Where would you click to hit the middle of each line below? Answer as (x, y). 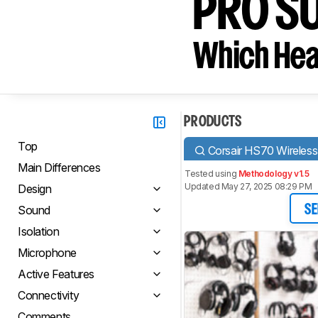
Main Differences (59, 168)
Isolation (39, 231)
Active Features (56, 274)
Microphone (47, 253)
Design (35, 189)
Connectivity (49, 295)
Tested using (212, 174)
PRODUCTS (213, 122)
